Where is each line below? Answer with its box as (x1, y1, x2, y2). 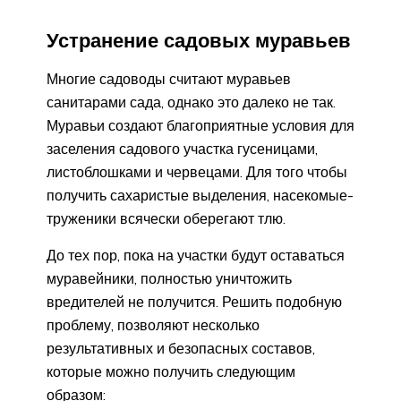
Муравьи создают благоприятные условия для (47, 116, 354, 135)
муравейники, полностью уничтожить (47, 269, 292, 288)
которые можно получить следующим (47, 363, 295, 381)
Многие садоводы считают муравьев (47, 70, 291, 89)
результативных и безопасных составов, (47, 339, 315, 358)
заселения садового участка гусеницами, (47, 140, 318, 158)
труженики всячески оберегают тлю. (47, 209, 286, 228)
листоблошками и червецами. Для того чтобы (47, 163, 347, 182)
